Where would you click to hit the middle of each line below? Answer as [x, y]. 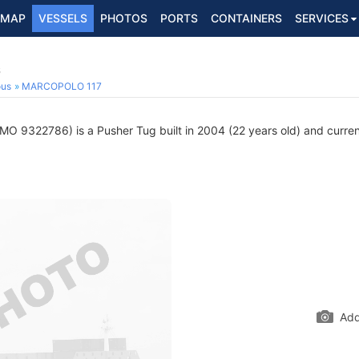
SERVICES [322, 18]
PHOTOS [124, 18]
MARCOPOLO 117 [62, 86]
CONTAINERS [246, 18]
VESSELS [63, 18]
